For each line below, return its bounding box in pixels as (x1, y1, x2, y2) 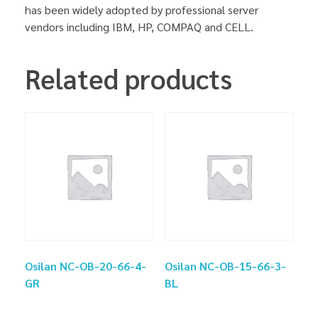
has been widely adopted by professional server (25, 1, 258, 17)
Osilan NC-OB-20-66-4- (25, 258, 146, 274)
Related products (25, 60, 232, 96)
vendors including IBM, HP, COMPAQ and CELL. (25, 18, 253, 34)
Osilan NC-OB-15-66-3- (164, 258, 286, 274)
